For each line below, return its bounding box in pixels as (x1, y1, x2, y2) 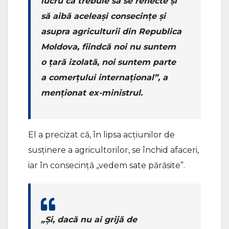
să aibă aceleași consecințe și (41, 11, 166, 21)
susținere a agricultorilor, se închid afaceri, (28, 145, 199, 155)
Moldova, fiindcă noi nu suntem (41, 42, 176, 52)
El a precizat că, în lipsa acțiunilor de (28, 130, 175, 140)
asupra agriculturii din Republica (41, 27, 181, 37)
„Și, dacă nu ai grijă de (41, 215, 137, 225)
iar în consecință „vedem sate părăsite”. (28, 161, 185, 171)
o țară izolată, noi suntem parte (41, 57, 176, 67)
